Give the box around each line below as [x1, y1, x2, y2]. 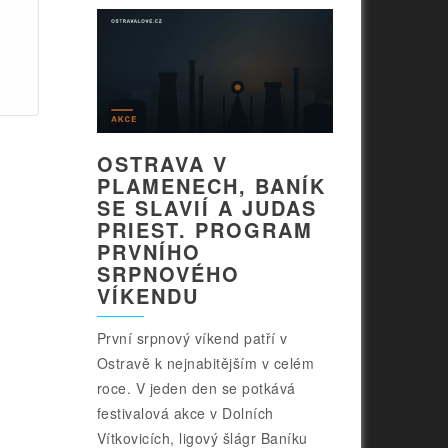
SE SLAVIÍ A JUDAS [96, 193, 317, 223]
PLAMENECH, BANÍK [96, 171, 326, 201]
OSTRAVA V [96, 149, 228, 179]
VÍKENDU [96, 281, 199, 311]
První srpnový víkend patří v [96, 328, 288, 349]
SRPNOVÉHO [96, 259, 240, 289]
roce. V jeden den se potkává [96, 378, 296, 399]
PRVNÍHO [96, 237, 201, 267]
